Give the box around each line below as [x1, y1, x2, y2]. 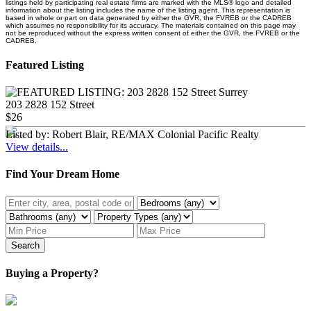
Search [11, 239, 40, 251]
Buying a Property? [6, 267, 99, 279]
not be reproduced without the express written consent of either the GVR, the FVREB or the [6, 28, 300, 37]
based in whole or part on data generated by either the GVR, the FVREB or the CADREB [6, 13, 292, 22]
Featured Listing [6, 58, 84, 71]
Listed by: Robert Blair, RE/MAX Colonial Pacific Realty [6, 128, 259, 141]
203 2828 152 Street [6, 99, 94, 111]
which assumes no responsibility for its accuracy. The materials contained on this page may [6, 21, 296, 29]
